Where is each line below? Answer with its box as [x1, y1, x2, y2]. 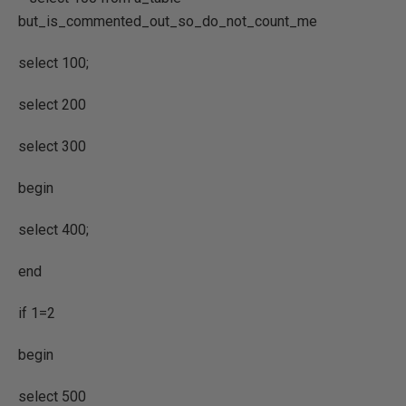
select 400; [18, 221, 89, 238]
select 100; [18, 54, 89, 72]
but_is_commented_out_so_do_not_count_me [18, 13, 317, 30]
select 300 [18, 138, 86, 155]
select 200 [18, 96, 86, 113]
